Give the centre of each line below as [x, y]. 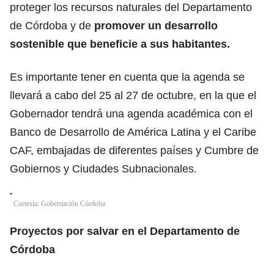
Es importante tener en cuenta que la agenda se [127, 77]
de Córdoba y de [50, 25]
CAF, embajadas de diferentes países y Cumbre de [134, 150]
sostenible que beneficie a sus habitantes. [120, 44]
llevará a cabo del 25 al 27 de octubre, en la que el [133, 95]
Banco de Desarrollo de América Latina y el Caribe [133, 132]
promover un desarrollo [154, 25]
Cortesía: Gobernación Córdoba [59, 203]
